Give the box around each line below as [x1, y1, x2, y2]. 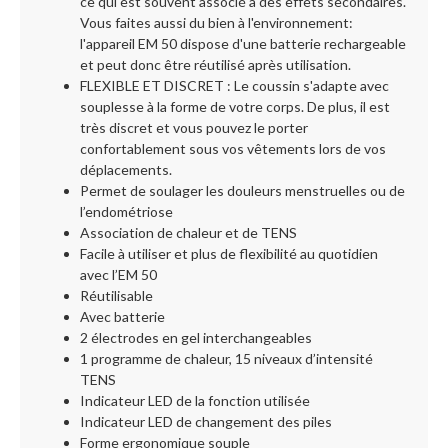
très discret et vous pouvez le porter [80, 119, 308, 136]
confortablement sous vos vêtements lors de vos [80, 140, 386, 157]
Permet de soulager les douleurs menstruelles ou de [80, 182, 405, 199]
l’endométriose [80, 203, 173, 220]
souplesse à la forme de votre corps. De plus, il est [80, 98, 390, 115]
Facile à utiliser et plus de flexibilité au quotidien [80, 245, 378, 262]
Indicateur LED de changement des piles [80, 413, 332, 430]
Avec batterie [80, 308, 165, 325]
